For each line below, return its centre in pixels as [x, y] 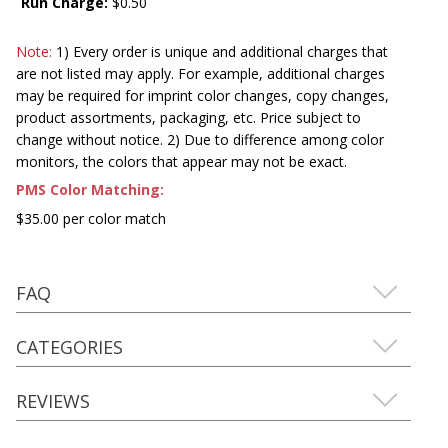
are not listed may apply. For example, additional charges [200, 73]
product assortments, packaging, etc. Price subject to [188, 117]
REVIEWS [53, 400]
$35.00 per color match [91, 218]
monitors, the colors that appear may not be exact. [181, 161]
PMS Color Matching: [90, 189]
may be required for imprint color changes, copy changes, [202, 95]
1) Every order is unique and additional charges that [220, 51]
